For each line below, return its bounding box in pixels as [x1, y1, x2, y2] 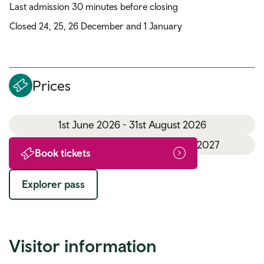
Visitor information [9, 235, 157, 256]
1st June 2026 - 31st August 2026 [122, 118, 206, 131]
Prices [32, 77, 71, 94]
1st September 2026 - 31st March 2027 [139, 138, 219, 151]
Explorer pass [22, 177, 85, 190]
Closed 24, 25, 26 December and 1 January [9, 20, 182, 31]
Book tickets [35, 146, 91, 159]
